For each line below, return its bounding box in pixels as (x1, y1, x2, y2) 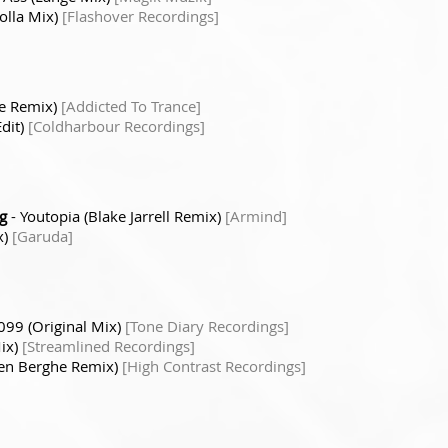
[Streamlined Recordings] (22, 335, 195, 356)
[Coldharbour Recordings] (28, 115, 205, 136)
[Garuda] (12, 225, 73, 246)
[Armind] (225, 205, 287, 226)
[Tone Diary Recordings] (125, 315, 289, 336)
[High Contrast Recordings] (122, 355, 306, 376)
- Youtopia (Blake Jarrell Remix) (7, 205, 225, 226)
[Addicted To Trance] (61, 95, 201, 116)
